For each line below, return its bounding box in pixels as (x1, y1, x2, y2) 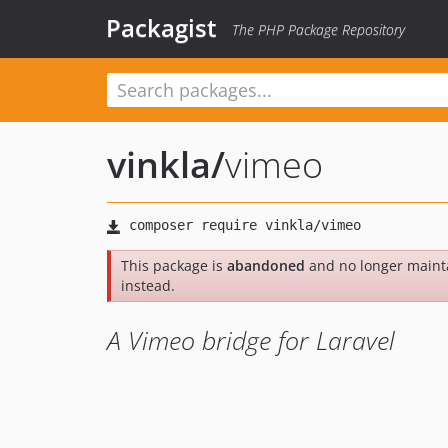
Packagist (106, 11, 217, 44)
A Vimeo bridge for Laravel (107, 323, 395, 357)
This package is (121, 256, 227, 275)
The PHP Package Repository (232, 20, 405, 39)
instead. (121, 276, 175, 295)
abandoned (227, 256, 305, 275)
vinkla (107, 140, 211, 189)
